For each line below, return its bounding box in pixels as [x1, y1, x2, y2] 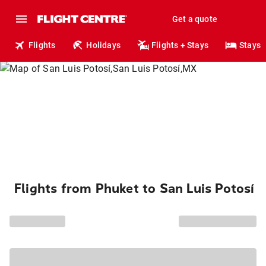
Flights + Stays [151, 40, 209, 50]
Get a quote [172, 14, 217, 24]
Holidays [86, 40, 121, 50]
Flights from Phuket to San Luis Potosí [14, 181, 255, 197]
